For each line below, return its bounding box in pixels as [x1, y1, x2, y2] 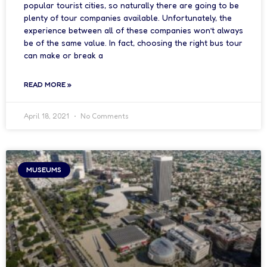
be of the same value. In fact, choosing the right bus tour [24, 38, 243, 48]
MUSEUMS [26, 165, 62, 175]
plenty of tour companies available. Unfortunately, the [24, 13, 232, 23]
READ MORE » [24, 80, 72, 89]
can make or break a [24, 50, 103, 60]
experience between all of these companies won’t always [24, 25, 243, 35]
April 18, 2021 [24, 111, 71, 120]
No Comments [79, 111, 129, 120]
